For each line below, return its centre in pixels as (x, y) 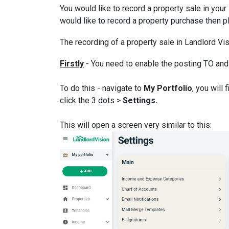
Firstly (72, 64)
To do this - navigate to (102, 88)
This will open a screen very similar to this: (136, 125)
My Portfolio (168, 88)
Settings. (140, 100)
